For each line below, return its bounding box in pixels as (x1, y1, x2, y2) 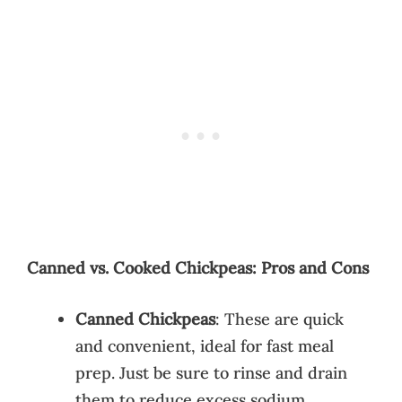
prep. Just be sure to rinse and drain (75, 362, 347, 383)
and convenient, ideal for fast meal (75, 335, 334, 356)
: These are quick (215, 308, 344, 329)
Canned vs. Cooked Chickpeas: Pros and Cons (27, 257, 369, 278)
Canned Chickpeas (75, 308, 215, 329)
